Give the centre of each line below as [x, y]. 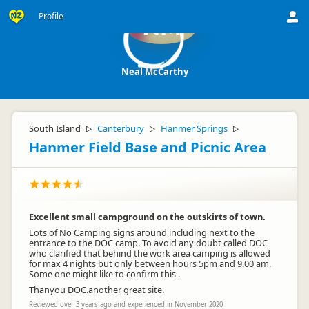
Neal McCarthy [154, 72]
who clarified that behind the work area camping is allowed [150, 253]
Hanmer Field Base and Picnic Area [148, 147]
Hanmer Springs [194, 128]
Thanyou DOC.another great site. [97, 290]
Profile [51, 16]
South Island [55, 128]
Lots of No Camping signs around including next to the [142, 232]
